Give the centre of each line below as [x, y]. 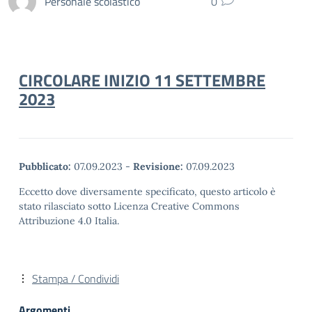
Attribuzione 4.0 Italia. [69, 221]
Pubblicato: [45, 166]
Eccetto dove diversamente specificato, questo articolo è [147, 192]
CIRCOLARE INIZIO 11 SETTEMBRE [142, 80]
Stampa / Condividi [76, 279]
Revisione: [158, 166]
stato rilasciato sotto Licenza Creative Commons [129, 206]
